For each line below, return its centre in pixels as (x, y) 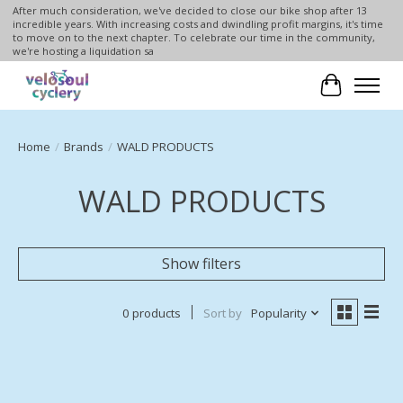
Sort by (222, 313)
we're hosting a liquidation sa (83, 51)
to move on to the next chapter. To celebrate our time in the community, (193, 38)
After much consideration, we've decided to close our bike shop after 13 (189, 11)
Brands (84, 146)
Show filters (201, 263)
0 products (151, 313)
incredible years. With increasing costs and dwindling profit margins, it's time (197, 24)
